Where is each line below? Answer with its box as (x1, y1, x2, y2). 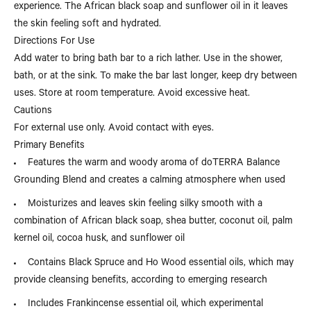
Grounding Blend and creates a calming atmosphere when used (14, 175, 285, 187)
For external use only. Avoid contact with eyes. (14, 123, 214, 135)
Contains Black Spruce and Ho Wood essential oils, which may (28, 258, 294, 269)
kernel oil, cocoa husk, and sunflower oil (14, 234, 185, 246)
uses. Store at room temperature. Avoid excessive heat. (14, 88, 250, 100)
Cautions (14, 106, 52, 117)
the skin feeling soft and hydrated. (14, 19, 161, 31)
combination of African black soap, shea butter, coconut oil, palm (14, 217, 292, 228)
